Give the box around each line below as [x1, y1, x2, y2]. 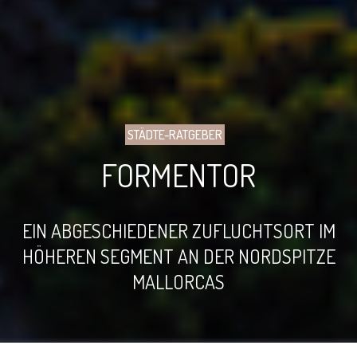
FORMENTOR [101, 155, 256, 195]
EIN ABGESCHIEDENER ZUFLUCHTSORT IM [22, 218, 335, 244]
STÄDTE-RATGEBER [127, 127, 222, 143]
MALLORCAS [132, 269, 225, 295]
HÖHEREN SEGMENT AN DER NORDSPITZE [22, 244, 335, 269]
